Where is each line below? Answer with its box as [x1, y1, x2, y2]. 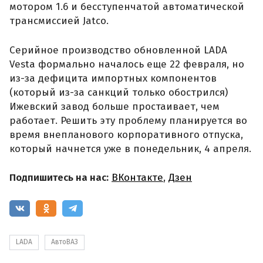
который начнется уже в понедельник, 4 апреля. [9, 142, 251, 155]
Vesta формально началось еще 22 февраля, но [9, 58, 244, 70]
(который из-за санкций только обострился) [9, 86, 228, 99]
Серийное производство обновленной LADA [9, 43, 227, 56]
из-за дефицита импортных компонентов [9, 72, 217, 85]
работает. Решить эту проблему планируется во [9, 114, 247, 127]
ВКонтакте [112, 171, 163, 184]
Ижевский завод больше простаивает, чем [9, 100, 220, 113]
